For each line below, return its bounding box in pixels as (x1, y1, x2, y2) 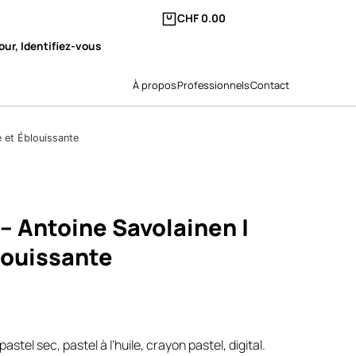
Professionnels (177, 77, 250, 92)
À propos (133, 77, 177, 92)
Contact (250, 77, 290, 92)
